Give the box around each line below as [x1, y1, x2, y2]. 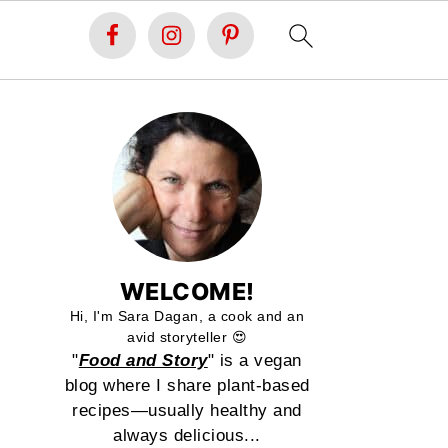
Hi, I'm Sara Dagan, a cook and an [69, 308, 305, 324]
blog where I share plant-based [64, 376, 310, 395]
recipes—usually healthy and [72, 401, 302, 420]
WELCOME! [119, 277, 255, 306]
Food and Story [78, 351, 208, 370]
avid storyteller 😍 [127, 329, 247, 345]
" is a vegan [207, 351, 302, 370]
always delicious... [113, 426, 261, 445]
